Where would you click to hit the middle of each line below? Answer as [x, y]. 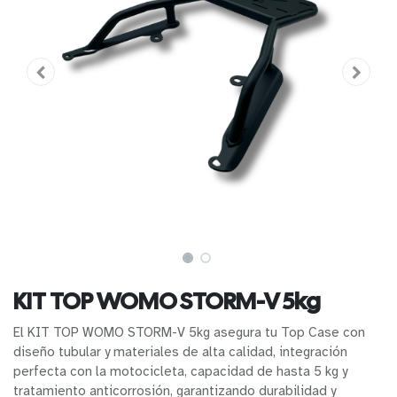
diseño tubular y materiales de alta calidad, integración [180, 351]
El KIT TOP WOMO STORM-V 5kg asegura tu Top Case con [189, 332]
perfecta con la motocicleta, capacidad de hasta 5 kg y [180, 371]
